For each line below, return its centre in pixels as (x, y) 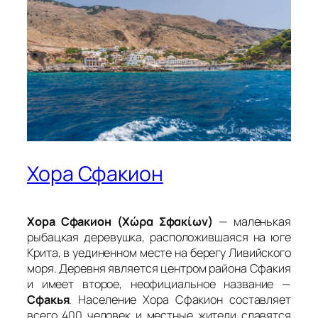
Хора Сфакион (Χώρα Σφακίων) (120, 221)
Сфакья (48, 299)
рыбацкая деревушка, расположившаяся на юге (159, 237)
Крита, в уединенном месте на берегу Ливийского (159, 252)
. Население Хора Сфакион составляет (180, 299)
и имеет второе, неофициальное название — (159, 284)
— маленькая (252, 221)
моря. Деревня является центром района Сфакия (159, 268)
